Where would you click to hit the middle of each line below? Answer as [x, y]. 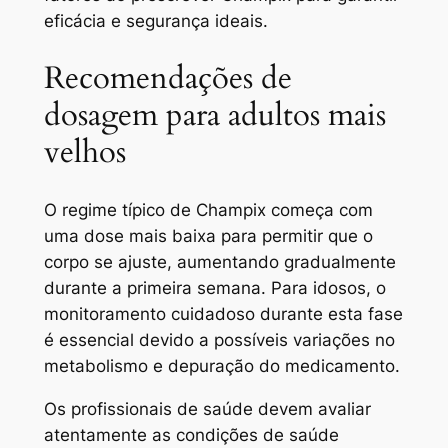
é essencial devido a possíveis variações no [219, 339]
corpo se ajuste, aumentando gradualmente [219, 261]
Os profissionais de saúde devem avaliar [207, 408]
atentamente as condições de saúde [191, 434]
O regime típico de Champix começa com [208, 209]
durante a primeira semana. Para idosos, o [214, 287]
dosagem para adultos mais [214, 115]
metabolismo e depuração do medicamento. [221, 365]
